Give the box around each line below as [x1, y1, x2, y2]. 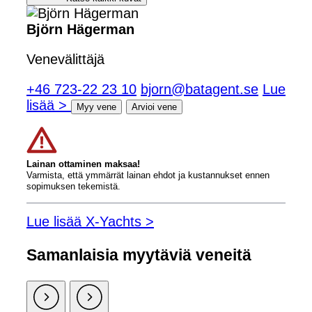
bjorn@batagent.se [141, 81, 258, 97]
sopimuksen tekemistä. [26, 180, 120, 192]
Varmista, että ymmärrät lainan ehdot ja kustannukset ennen [26, 169, 270, 180]
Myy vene [77, 101, 116, 112]
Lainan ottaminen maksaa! [26, 158, 140, 169]
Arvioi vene [132, 101, 177, 112]
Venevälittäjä [26, 51, 104, 67]
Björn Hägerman [26, 21, 134, 37]
